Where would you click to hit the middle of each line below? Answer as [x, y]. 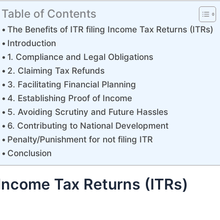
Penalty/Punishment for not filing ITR [80, 139]
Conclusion [30, 153]
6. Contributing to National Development [88, 125]
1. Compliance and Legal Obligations [81, 57]
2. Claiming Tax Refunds [56, 70]
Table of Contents [49, 14]
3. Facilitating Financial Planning [72, 84]
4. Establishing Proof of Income [70, 98]
